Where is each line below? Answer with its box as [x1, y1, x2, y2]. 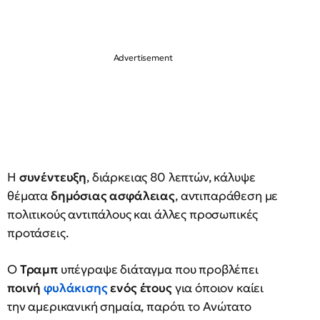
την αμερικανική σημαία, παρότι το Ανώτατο [7, 299, 251, 314]
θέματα [7, 188, 51, 204]
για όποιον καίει [171, 280, 264, 296]
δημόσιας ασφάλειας [50, 188, 176, 204]
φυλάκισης [44, 280, 111, 296]
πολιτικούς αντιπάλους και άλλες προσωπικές [7, 206, 259, 222]
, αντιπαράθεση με [175, 188, 279, 204]
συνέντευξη [19, 169, 87, 185]
